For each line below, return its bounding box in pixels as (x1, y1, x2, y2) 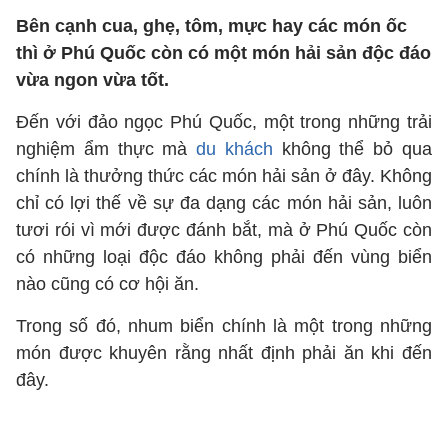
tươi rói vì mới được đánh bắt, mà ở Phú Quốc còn (16, 220, 432, 240)
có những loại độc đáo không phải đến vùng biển (16, 247, 432, 267)
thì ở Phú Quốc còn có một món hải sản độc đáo (16, 43, 431, 63)
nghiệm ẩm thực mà (16, 139, 197, 159)
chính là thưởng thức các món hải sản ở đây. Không (16, 166, 432, 186)
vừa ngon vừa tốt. (16, 70, 169, 90)
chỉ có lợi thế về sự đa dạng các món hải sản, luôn (16, 193, 432, 213)
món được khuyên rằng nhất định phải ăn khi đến (16, 343, 432, 363)
